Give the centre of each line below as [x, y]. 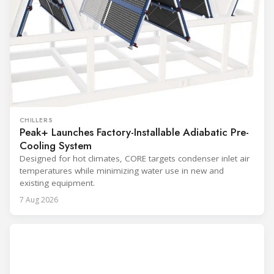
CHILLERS [36, 120]
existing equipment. [57, 183]
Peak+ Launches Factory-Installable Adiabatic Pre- [134, 132]
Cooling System [56, 146]
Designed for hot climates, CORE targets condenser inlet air [135, 159]
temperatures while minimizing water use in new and [122, 171]
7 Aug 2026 [39, 200]
